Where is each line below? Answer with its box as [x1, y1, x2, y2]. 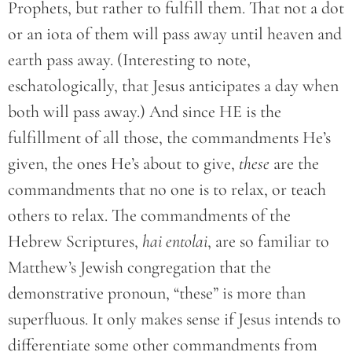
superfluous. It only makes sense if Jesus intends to [8, 308, 341, 329]
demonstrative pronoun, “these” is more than [8, 282, 306, 303]
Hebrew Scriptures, [8, 230, 142, 251]
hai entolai [142, 230, 207, 251]
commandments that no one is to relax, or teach [8, 178, 326, 200]
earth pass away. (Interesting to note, [8, 49, 251, 70]
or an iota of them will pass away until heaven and [8, 23, 342, 44]
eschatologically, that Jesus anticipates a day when [8, 75, 339, 96]
